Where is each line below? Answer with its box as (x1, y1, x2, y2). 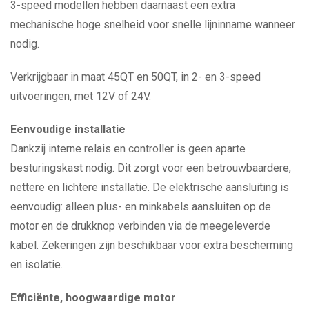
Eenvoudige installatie (10, 123, 126, 136)
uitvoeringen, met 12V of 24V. (10, 90, 151, 103)
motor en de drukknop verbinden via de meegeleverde (10, 219, 270, 232)
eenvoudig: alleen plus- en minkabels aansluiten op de (10, 200, 271, 213)
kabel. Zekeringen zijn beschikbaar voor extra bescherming (10, 239, 293, 252)
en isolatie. (10, 258, 63, 271)
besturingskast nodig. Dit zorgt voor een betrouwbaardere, (10, 161, 291, 175)
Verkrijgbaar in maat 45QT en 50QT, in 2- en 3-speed (10, 70, 261, 83)
